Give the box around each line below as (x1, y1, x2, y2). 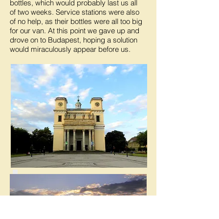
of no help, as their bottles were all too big (10, 17, 142, 26)
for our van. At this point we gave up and (10, 26, 139, 35)
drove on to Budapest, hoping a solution (10, 35, 137, 44)
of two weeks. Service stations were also (10, 7, 139, 17)
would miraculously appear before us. (10, 44, 131, 54)
